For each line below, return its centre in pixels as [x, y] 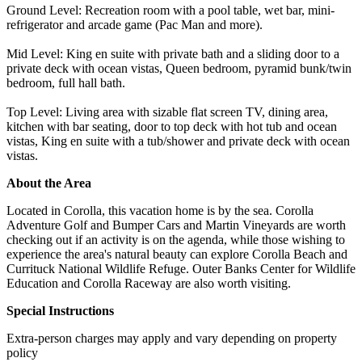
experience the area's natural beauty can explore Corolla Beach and [177, 254]
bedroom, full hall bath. [66, 82]
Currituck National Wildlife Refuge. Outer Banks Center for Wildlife [181, 268]
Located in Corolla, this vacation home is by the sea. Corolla [160, 210]
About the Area [49, 183]
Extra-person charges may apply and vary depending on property [172, 338]
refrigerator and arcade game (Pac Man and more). [135, 24]
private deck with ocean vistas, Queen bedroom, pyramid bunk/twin [179, 68]
